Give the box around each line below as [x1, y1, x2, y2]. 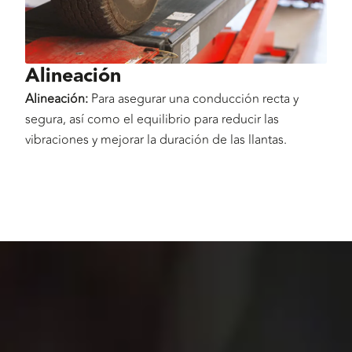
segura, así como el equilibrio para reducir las [25, 109, 279, 129]
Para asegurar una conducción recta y [88, 89, 299, 108]
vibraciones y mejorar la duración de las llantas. [25, 130, 287, 149]
